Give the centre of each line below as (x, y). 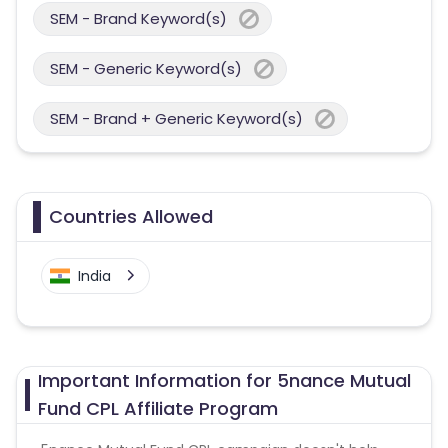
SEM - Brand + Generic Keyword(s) (176, 118)
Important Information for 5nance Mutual (225, 380)
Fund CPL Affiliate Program (158, 408)
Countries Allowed (131, 216)
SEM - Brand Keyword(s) (138, 18)
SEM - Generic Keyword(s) (146, 68)
